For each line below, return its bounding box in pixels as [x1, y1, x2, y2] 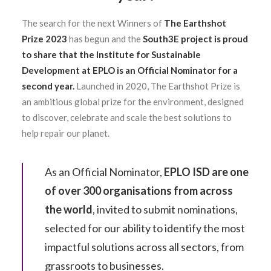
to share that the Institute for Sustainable [22, 49, 201, 60]
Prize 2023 [22, 33, 67, 44]
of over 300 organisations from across [45, 184, 233, 197]
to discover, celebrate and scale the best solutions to [22, 112, 232, 123]
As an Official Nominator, [45, 165, 164, 178]
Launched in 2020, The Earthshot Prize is [74, 80, 240, 91]
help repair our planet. [22, 128, 109, 139]
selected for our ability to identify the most [45, 221, 245, 235]
